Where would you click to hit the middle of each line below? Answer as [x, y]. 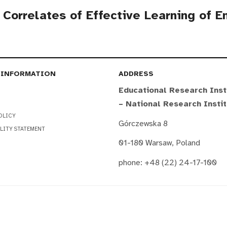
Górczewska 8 [143, 123]
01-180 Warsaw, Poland [159, 143]
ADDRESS [136, 73]
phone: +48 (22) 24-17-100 [168, 162]
